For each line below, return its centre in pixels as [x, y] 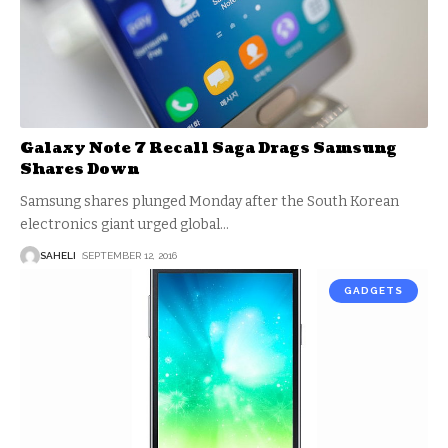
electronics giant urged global [120, 224]
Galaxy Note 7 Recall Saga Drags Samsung [208, 148]
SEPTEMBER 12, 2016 [130, 256]
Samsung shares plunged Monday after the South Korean [209, 201]
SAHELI [58, 256]
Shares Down [79, 169]
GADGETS [373, 290]
